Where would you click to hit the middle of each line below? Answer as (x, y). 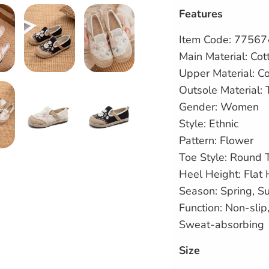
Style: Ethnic (209, 123)
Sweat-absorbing (222, 224)
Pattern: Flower (216, 140)
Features (201, 14)
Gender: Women (219, 107)
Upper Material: (217, 73)
